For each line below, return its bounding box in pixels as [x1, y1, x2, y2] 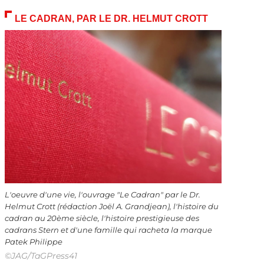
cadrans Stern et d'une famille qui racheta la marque [4, 226, 212, 235]
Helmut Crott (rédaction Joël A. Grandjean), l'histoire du [4, 202, 219, 212]
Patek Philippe [4, 237, 62, 247]
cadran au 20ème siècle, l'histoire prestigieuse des [4, 214, 199, 223]
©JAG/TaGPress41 [4, 251, 77, 261]
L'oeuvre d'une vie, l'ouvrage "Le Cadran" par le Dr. [4, 190, 200, 200]
